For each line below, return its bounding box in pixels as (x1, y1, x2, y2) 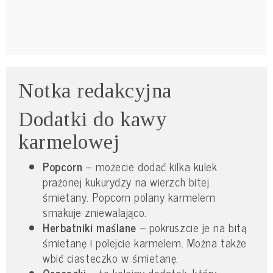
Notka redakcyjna (18, 79, 172, 102)
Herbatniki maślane (43, 218, 136, 236)
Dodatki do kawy (18, 107, 167, 130)
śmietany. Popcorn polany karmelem (43, 187, 216, 206)
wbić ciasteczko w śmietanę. (43, 248, 179, 267)
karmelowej (18, 130, 120, 153)
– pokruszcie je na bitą (136, 218, 247, 236)
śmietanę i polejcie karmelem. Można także (43, 233, 247, 252)
